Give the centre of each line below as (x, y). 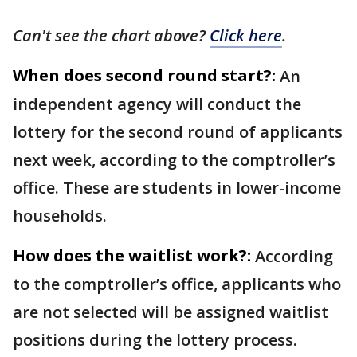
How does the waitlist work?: (132, 255)
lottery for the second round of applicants (178, 131)
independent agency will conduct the (157, 104)
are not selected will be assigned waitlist (171, 312)
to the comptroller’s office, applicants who (177, 284)
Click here (246, 35)
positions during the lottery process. (155, 339)
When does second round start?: (144, 75)
